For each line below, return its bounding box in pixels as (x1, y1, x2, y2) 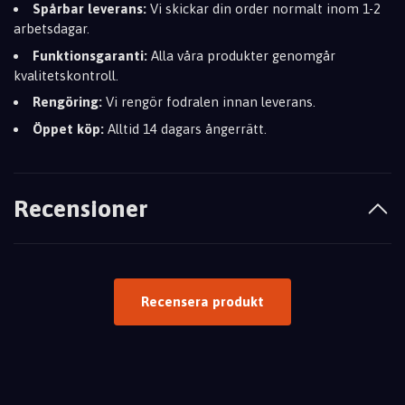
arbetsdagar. (14, 21, 89, 36)
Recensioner (14, 193, 147, 222)
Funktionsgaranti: (33, 47, 147, 63)
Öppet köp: (33, 120, 104, 137)
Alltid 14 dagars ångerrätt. (104, 120, 267, 137)
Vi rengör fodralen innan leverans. (102, 94, 316, 109)
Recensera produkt (141, 293, 264, 309)
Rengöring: (33, 94, 102, 109)
